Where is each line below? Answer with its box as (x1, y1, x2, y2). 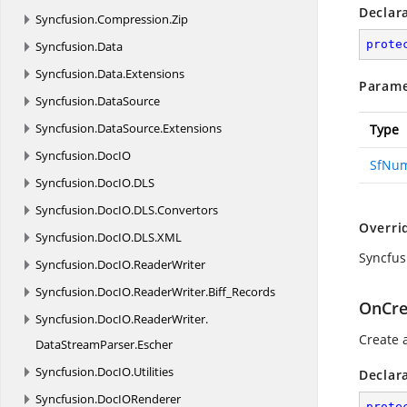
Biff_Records (208, 283, 275, 300)
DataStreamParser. (35, 336, 137, 352)
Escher (137, 336, 173, 352)
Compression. (97, 11, 172, 27)
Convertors (157, 202, 218, 218)
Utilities (134, 363, 174, 380)
